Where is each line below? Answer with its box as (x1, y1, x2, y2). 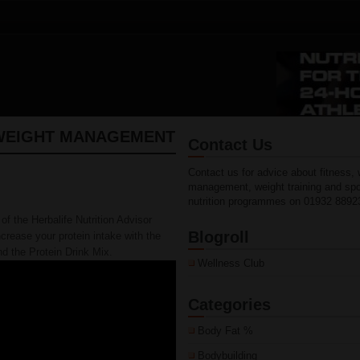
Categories (188, 296, 271, 313)
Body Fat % (198, 325, 253, 337)
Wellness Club (198, 257, 264, 269)
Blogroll (188, 228, 249, 246)
